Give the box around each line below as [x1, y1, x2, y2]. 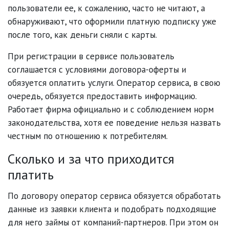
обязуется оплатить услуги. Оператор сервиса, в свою [8, 77, 220, 89]
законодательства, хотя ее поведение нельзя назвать [8, 117, 221, 129]
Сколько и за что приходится [8, 150, 174, 168]
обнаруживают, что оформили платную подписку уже [8, 15, 216, 28]
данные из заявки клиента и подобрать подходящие [8, 203, 216, 215]
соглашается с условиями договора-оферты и [8, 63, 186, 76]
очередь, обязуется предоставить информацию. [8, 90, 196, 102]
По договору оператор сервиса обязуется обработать [8, 190, 221, 202]
